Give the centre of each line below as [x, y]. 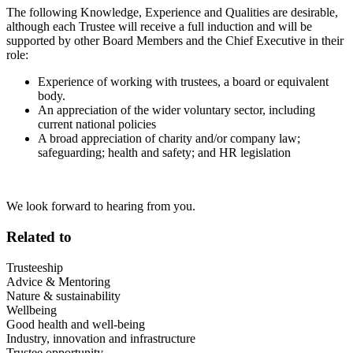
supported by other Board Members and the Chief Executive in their [175, 41]
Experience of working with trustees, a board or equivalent [183, 82]
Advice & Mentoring [58, 281]
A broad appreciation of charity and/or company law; [169, 139]
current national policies [97, 124]
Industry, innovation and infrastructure [101, 338]
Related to [39, 236]
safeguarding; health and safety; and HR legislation [164, 153]
